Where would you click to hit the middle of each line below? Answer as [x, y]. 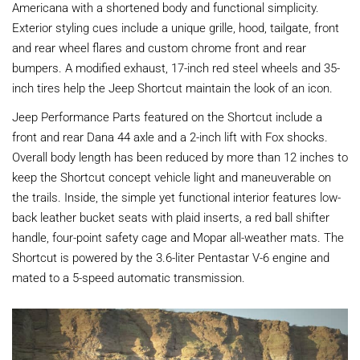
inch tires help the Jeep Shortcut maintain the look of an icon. [172, 87]
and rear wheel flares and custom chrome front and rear [159, 47]
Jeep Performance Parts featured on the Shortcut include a [167, 116]
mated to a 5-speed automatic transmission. [129, 277]
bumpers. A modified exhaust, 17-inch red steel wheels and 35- [176, 67]
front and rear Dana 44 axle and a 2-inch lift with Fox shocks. [170, 136]
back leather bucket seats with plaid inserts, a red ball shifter [171, 217]
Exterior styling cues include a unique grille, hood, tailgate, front [176, 27]
